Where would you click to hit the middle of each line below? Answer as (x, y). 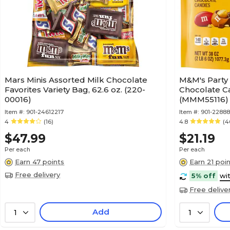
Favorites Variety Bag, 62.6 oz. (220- (75, 90)
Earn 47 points (40, 162)
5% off (204, 176)
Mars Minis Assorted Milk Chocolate (76, 80)
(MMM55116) (204, 99)
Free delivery (37, 175)
